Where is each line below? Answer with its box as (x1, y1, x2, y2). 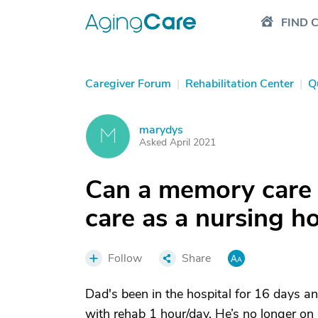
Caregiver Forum (85, 76, 171, 92)
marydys (139, 122, 183, 138)
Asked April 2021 (139, 136, 216, 149)
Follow (108, 251, 142, 266)
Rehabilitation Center (185, 76, 294, 92)
